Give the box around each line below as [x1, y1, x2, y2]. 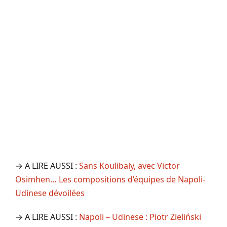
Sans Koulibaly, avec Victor [79, 160, 180, 171]
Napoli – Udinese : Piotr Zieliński [79, 211, 201, 222]
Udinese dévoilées [15, 187, 85, 199]
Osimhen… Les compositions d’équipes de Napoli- [15, 173, 205, 185]
